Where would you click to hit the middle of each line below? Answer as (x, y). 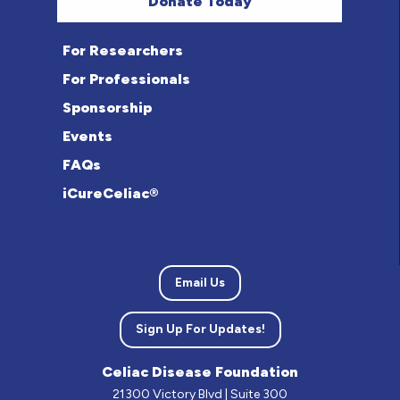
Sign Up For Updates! (200, 329)
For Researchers (122, 50)
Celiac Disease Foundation (200, 371)
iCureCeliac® (110, 193)
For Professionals (126, 79)
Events (87, 136)
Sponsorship (107, 107)
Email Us (200, 282)
